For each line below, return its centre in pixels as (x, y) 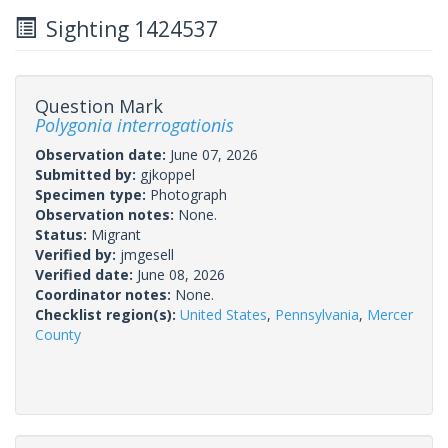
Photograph (188, 194)
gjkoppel (167, 174)
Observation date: (102, 154)
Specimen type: (92, 194)
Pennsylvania (317, 314)
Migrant (116, 234)
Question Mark (99, 105)
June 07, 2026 (214, 154)
